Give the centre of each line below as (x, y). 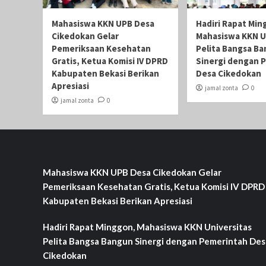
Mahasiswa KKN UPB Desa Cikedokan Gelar (132, 172)
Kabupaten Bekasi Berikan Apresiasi (118, 200)
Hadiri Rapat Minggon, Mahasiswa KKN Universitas (147, 227)
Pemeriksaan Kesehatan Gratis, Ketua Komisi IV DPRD (154, 186)
